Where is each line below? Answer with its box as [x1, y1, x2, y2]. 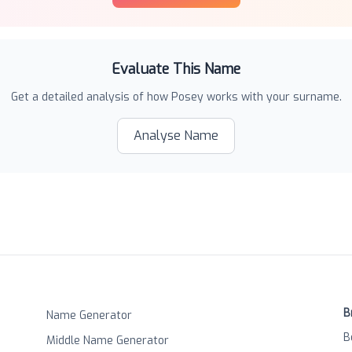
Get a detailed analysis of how [10, 90, 171, 104]
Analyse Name [134, 127, 218, 144]
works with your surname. [203, 90, 342, 104]
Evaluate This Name [112, 60, 240, 79]
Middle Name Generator [46, 333, 169, 348]
